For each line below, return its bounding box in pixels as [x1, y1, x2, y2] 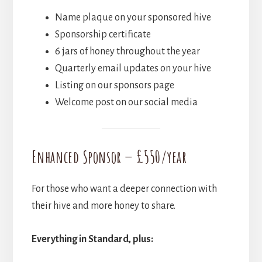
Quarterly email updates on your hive [54, 63, 211, 74]
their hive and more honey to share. [31, 201, 175, 212]
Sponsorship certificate [54, 29, 151, 40]
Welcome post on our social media [54, 96, 198, 108]
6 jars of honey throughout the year [54, 46, 200, 57]
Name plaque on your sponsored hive [54, 12, 211, 23]
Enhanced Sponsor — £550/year [31, 147, 187, 168]
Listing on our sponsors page [54, 80, 174, 91]
